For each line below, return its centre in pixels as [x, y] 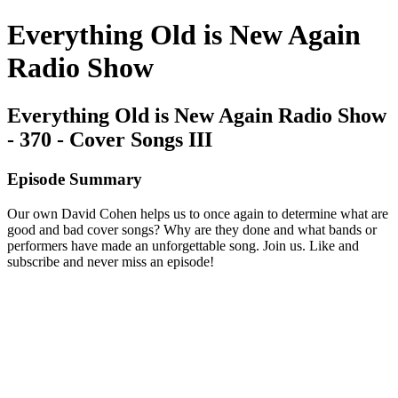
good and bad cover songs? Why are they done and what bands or [192, 229]
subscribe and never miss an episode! [111, 261]
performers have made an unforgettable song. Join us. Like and [183, 245]
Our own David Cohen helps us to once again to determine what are [198, 213]
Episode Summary [75, 179]
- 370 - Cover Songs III [110, 139]
